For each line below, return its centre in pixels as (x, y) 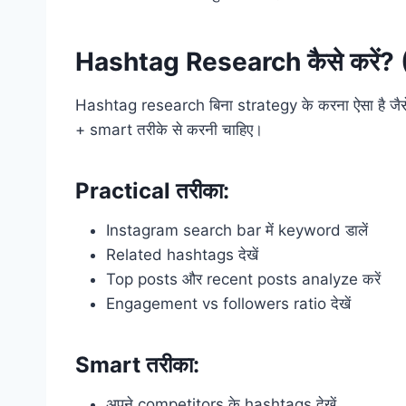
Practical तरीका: (152, 191)
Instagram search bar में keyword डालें (237, 231)
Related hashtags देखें (182, 255)
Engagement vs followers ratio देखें (228, 304)
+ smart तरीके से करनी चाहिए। (169, 130)
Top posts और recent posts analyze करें (243, 280)
